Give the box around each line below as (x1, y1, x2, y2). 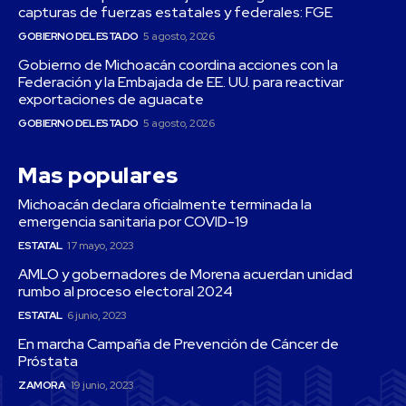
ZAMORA (18, 378, 65, 393)
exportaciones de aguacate (18, 90, 204, 110)
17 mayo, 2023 (67, 238, 134, 254)
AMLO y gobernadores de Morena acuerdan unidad (18, 265, 353, 285)
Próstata (18, 352, 78, 372)
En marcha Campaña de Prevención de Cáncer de (18, 334, 339, 354)
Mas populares (18, 161, 179, 190)
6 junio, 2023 (67, 308, 127, 324)
